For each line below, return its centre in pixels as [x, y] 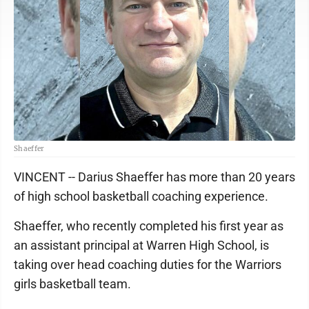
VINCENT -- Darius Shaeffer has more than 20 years [154, 177]
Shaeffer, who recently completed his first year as [149, 226]
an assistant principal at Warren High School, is [141, 245]
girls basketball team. [72, 284]
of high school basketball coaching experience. [141, 196]
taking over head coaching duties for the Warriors [148, 265]
